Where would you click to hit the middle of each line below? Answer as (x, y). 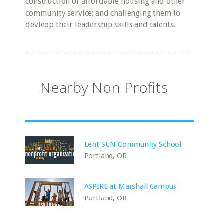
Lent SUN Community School (133, 144)
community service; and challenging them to (103, 13)
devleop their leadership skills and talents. (100, 25)
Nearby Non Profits (104, 87)
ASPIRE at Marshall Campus (131, 186)
